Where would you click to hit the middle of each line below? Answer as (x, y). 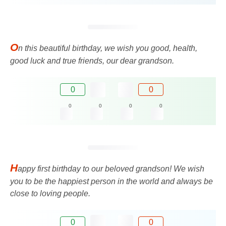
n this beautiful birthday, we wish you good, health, (108, 48)
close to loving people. (50, 193)
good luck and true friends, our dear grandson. (92, 61)
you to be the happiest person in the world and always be (111, 181)
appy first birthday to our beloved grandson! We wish (111, 169)
